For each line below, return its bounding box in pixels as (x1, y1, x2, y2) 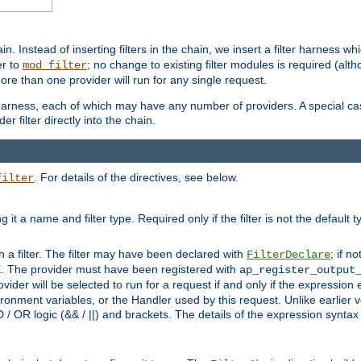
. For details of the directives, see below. (34, 170, 239, 184)
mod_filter (23, 59, 87, 73)
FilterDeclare (247, 247, 330, 261)
